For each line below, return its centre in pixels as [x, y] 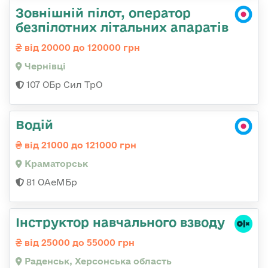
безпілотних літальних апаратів [122, 27]
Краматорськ [55, 164]
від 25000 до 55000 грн [78, 243]
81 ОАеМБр [51, 182]
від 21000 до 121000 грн [79, 145]
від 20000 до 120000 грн [81, 48]
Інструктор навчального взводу [120, 222]
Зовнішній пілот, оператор [103, 13]
